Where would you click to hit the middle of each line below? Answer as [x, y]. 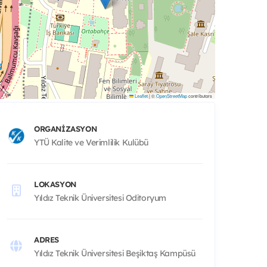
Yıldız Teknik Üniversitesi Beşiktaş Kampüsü [115, 253]
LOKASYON [55, 184]
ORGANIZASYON [66, 128]
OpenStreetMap [172, 95]
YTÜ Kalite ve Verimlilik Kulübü [91, 142]
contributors [200, 95]
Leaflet [141, 95]
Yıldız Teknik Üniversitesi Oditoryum [100, 198]
